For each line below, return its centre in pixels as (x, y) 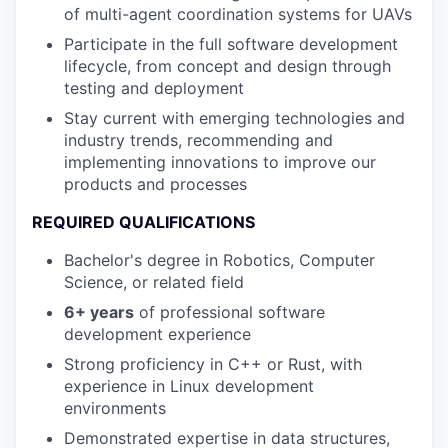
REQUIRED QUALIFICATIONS (143, 222)
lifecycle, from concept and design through (227, 66)
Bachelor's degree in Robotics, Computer (219, 260)
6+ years (99, 312)
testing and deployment (154, 88)
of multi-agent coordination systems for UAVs (238, 14)
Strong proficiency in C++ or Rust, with (213, 364)
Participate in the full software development (231, 44)
